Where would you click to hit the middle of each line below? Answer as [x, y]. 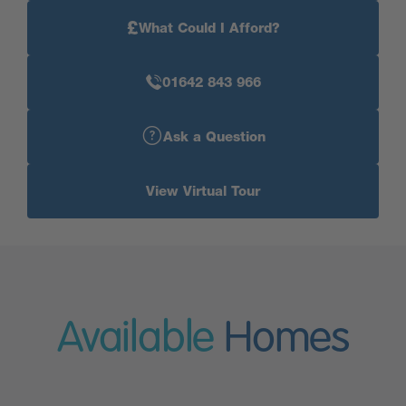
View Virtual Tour [203, 191]
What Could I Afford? [209, 28]
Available [135, 340]
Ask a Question [214, 137]
